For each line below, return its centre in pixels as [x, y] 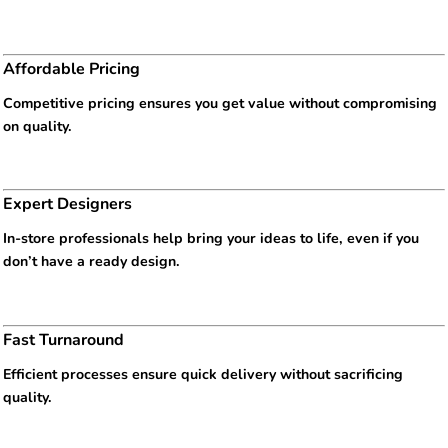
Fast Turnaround [63, 339]
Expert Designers [67, 204]
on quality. [37, 126]
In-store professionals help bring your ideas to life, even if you [211, 239]
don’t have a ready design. [91, 262]
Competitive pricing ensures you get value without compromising [220, 103]
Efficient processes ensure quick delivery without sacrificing [203, 374]
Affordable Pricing [71, 68]
